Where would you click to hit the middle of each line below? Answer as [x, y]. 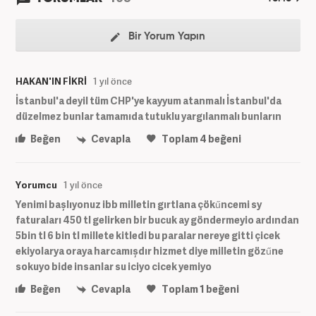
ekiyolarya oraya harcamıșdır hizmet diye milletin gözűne [150, 250]
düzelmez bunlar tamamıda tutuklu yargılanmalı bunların [148, 116]
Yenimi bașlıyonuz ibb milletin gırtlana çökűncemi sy [139, 204]
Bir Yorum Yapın [165, 37]
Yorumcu [36, 184]
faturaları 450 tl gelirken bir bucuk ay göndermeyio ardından [157, 219]
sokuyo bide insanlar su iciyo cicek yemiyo [114, 266]
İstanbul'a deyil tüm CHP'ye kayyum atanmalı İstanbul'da [148, 101]
